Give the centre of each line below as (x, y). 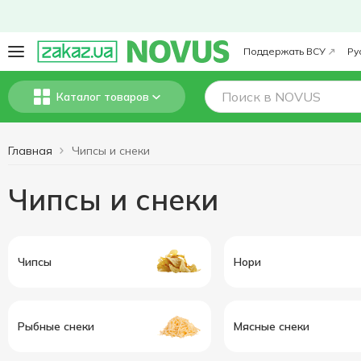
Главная (30, 151)
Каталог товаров (102, 97)
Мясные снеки (272, 326)
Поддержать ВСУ (285, 51)
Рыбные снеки (56, 326)
